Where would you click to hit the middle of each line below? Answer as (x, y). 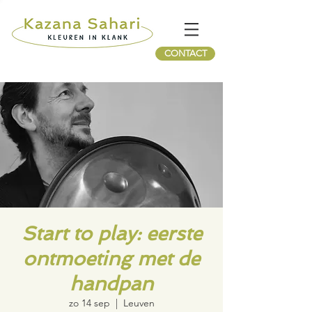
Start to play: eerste (111, 234)
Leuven (139, 303)
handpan (111, 284)
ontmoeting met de (111, 259)
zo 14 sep (89, 303)
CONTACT (185, 53)
